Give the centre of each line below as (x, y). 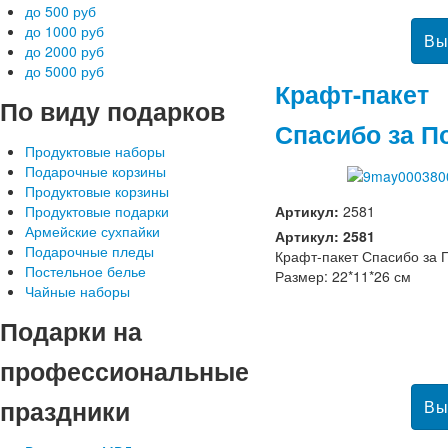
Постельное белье (85, 271)
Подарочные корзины (95, 171)
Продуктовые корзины (97, 191)
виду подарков (129, 111)
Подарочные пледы (89, 251)
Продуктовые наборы (95, 151)
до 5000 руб (64, 71)
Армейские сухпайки (92, 231)
